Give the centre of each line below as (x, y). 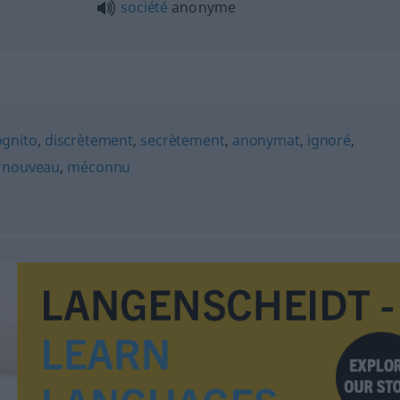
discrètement (89, 140)
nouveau (31, 167)
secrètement (183, 140)
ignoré (329, 140)
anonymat (266, 140)
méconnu (99, 167)
